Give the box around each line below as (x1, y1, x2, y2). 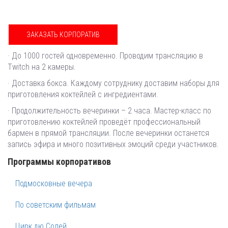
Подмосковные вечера (15, 178, 92, 188)
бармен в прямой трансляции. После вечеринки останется (8, 128, 209, 138)
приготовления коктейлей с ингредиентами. (8, 89, 158, 99)
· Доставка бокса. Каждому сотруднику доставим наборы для (8, 78, 219, 88)
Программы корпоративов (8, 156, 111, 167)
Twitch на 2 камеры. (8, 62, 76, 72)
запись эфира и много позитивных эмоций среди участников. (8, 139, 219, 149)
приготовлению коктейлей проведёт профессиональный (8, 117, 201, 127)
